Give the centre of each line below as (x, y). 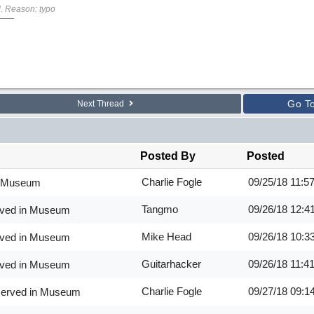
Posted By (168, 156)
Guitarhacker (171, 264)
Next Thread (101, 104)
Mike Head (166, 237)
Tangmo (159, 209)
